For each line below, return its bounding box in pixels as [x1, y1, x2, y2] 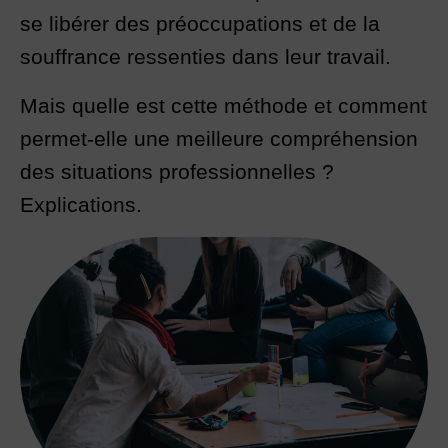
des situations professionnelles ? [20, 160, 334, 183]
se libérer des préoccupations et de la [20, 12, 380, 35]
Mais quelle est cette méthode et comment [20, 94, 427, 117]
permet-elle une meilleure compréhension [20, 127, 418, 150]
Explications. [20, 193, 142, 216]
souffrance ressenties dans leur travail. [20, 45, 397, 68]
